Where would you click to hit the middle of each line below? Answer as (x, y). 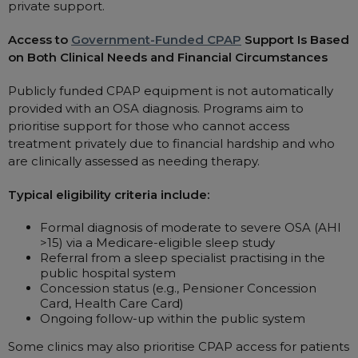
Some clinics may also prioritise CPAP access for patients (179, 346)
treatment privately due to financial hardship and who (171, 143)
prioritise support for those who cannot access (149, 126)
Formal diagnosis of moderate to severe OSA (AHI (191, 227)
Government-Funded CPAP (156, 40)
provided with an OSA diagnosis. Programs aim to (156, 108)
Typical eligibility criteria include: (109, 195)
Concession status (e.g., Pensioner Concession (178, 288)
